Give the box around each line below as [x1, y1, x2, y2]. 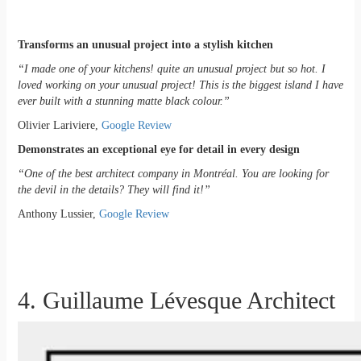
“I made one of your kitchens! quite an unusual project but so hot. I [17, 63, 326, 76]
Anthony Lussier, [17, 208, 99, 221]
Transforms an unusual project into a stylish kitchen [17, 39, 276, 52]
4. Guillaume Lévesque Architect [17, 287, 335, 314]
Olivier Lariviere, [17, 119, 102, 132]
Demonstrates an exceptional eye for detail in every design [17, 143, 300, 156]
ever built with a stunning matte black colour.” [17, 95, 230, 108]
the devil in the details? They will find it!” [17, 184, 210, 197]
